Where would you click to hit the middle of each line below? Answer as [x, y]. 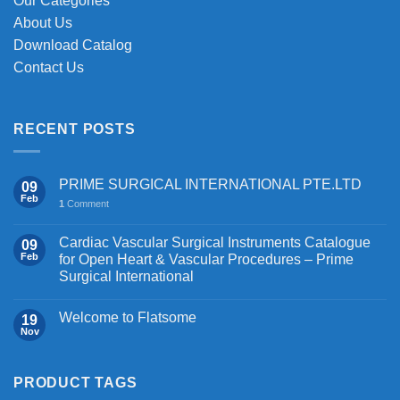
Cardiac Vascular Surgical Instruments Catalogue [215, 242]
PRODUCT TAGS [75, 382]
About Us [43, 22]
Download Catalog [73, 45]
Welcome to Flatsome [128, 317]
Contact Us [49, 67]
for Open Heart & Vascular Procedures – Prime [206, 259]
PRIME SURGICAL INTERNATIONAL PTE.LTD [210, 184]
